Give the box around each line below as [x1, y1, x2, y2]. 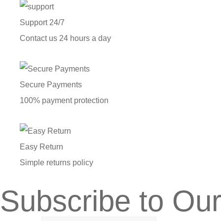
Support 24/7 [20, 18, 65, 27]
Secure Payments [20, 80, 82, 89]
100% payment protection [20, 96, 109, 105]
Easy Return [20, 142, 63, 151]
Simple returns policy [20, 158, 93, 167]
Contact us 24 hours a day [20, 34, 111, 42]
